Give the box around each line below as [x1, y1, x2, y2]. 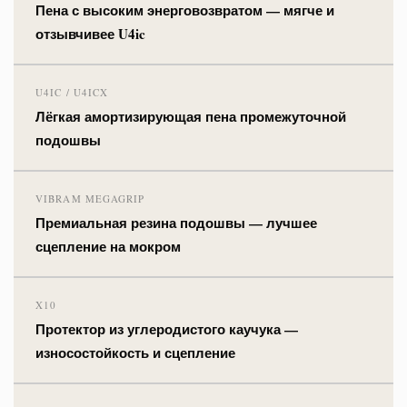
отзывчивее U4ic [35, 23, 145, 44]
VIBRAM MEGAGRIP [35, 191, 145, 205]
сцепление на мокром [35, 235, 181, 256]
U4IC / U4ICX [35, 84, 109, 99]
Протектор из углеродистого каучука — [35, 318, 298, 339]
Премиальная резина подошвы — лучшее [35, 212, 317, 233]
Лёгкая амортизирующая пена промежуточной [35, 105, 346, 126]
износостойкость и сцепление [35, 342, 235, 362]
